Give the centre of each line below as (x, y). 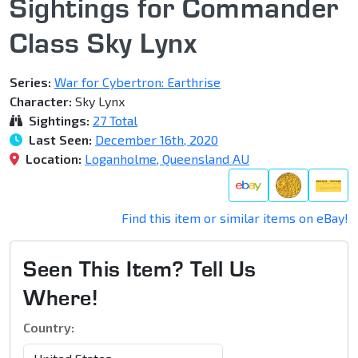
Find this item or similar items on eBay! (235, 218)
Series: (30, 82)
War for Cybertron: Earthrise (137, 82)
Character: (41, 101)
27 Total (115, 121)
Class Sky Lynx (103, 43)
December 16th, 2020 (157, 140)
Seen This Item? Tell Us (140, 269)
